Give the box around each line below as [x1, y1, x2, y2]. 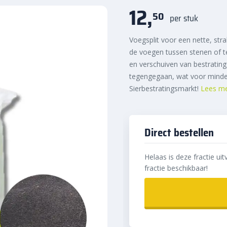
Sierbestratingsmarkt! [129, 84, 201, 93]
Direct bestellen [144, 124, 214, 141]
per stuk [170, 11, 198, 25]
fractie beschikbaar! [144, 163, 208, 173]
